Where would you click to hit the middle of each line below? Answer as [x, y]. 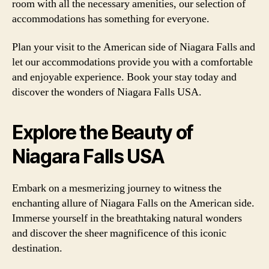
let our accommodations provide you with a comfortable [132, 62]
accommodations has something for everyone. [111, 19]
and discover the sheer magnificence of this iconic [119, 233]
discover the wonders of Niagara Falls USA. [107, 92]
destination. [37, 248]
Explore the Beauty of [103, 132]
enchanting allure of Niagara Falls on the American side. [133, 203]
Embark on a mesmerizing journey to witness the [117, 188]
